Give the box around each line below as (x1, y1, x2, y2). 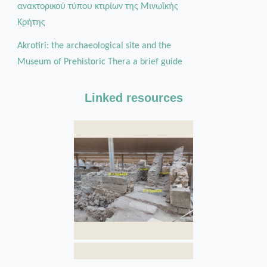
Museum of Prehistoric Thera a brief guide (17, 57, 182, 67)
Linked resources (84, 91, 183, 104)
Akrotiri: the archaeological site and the (17, 41, 171, 51)
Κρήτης (17, 17, 45, 27)
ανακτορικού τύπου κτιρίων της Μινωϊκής (17, 1, 178, 11)
